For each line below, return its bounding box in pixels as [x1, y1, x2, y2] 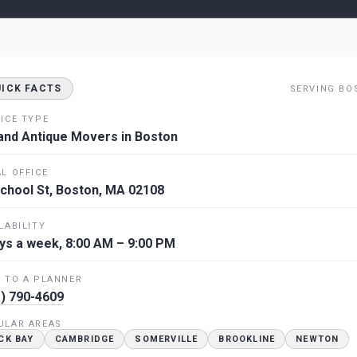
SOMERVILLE [135, 334, 198, 344]
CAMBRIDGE [54, 334, 115, 344]
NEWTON [296, 334, 339, 344]
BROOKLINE [218, 334, 276, 344]
